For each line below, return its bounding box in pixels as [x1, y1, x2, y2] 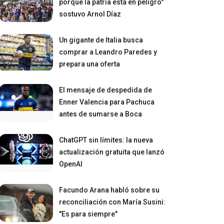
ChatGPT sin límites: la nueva [59, 135, 153, 144]
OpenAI [59, 159, 83, 168]
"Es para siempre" [59, 209, 118, 218]
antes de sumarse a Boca [59, 109, 142, 118]
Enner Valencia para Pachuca [59, 97, 155, 106]
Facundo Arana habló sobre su [59, 185, 160, 194]
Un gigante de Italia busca [59, 35, 143, 44]
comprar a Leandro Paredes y [59, 47, 157, 56]
